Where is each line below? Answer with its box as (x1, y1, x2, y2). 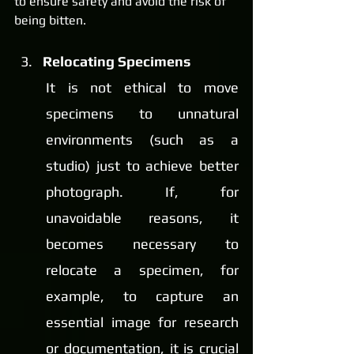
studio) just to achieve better (46, 156, 239, 174)
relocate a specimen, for (46, 261, 239, 278)
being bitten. (14, 12, 86, 28)
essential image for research (46, 313, 239, 330)
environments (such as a (46, 130, 239, 148)
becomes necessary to (46, 235, 239, 252)
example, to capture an (46, 287, 239, 304)
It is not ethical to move (46, 78, 239, 96)
